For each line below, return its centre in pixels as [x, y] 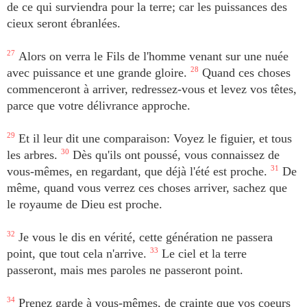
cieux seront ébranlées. [64, 23]
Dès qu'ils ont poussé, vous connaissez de [174, 155]
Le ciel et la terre [202, 254]
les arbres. [34, 155]
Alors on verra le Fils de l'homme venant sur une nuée [152, 56]
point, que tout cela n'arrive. [78, 254]
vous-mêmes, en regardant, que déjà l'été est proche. [139, 171]
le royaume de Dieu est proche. [85, 204]
